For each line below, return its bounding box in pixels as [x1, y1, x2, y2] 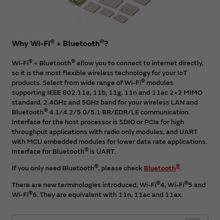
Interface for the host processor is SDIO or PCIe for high [12, 117, 184, 126]
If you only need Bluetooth [12, 164, 94, 172]
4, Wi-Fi [160, 180, 184, 189]
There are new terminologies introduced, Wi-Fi [12, 180, 156, 189]
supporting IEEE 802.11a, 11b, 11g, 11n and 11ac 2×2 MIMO [12, 88, 202, 97]
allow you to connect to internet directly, [75, 58, 203, 67]
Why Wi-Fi [12, 38, 50, 49]
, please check [98, 164, 144, 172]
